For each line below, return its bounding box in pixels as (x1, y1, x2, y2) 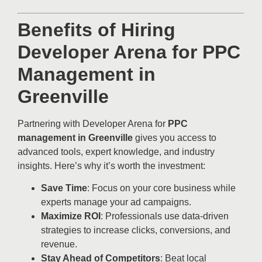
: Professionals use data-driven (101, 211, 229, 222)
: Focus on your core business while (87, 183, 236, 194)
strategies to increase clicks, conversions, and (41, 225, 230, 236)
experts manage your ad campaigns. (41, 197, 191, 208)
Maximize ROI (41, 211, 101, 222)
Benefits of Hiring (18, 19, 175, 40)
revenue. (41, 239, 77, 250)
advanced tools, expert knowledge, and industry (18, 146, 215, 157)
